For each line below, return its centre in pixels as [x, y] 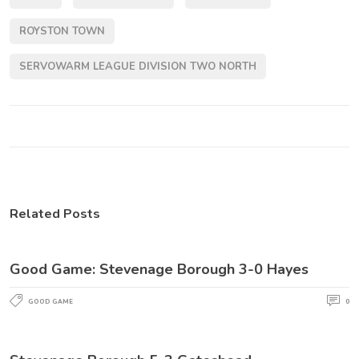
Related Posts [55, 214]
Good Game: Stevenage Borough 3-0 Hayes [159, 269]
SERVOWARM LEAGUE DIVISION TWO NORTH [138, 66]
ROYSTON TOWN [62, 31]
